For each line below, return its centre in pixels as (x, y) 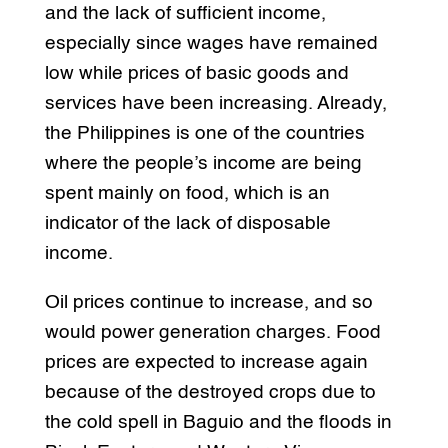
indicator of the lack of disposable (187, 223)
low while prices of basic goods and (196, 73)
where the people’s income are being (203, 163)
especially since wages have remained (211, 43)
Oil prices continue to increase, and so (208, 302)
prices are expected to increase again (206, 362)
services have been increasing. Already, (215, 103)
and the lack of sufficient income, (185, 13)
